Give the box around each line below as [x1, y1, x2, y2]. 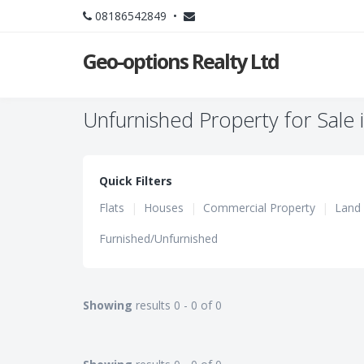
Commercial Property [203, 200, 315, 215]
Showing [83, 297, 132, 313]
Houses [144, 200, 184, 215]
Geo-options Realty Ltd [83, 47, 279, 75]
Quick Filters [99, 173, 172, 188]
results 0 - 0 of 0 [132, 297, 222, 313]
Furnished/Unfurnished [99, 231, 218, 246]
